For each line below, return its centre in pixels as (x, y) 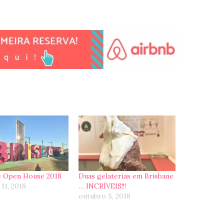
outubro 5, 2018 (105, 196)
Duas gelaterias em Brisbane (126, 176)
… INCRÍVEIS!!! (102, 186)
